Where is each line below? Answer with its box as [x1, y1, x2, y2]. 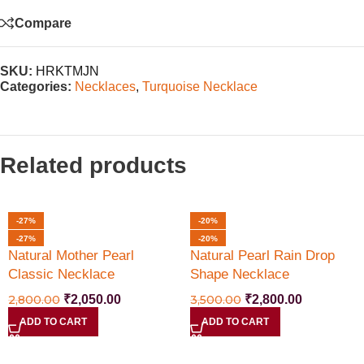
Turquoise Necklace [142, 80, 258, 93]
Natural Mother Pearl [8, 248, 134, 263]
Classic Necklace [8, 266, 115, 282]
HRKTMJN [36, 64, 99, 78]
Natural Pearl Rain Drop [190, 248, 335, 263]
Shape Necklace [190, 266, 289, 282]
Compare [15, 15, 71, 30]
